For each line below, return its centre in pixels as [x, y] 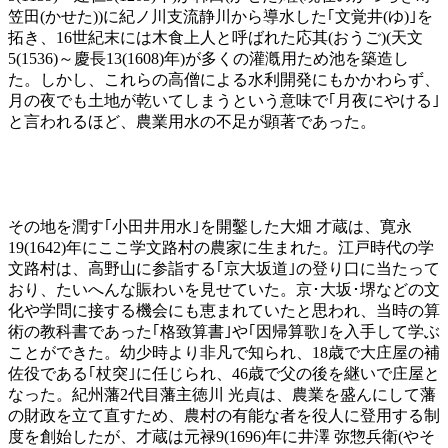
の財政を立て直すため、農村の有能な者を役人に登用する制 [224, 416]
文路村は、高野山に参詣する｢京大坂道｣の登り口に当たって [224, 269]
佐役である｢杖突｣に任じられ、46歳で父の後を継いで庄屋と [224, 374]
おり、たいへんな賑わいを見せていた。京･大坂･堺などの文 [224, 290]
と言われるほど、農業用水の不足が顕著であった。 [192, 122]
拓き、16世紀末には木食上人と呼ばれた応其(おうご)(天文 [215, 38]
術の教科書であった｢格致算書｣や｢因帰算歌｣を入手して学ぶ [224, 332]
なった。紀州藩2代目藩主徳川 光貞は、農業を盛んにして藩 [222, 395]
